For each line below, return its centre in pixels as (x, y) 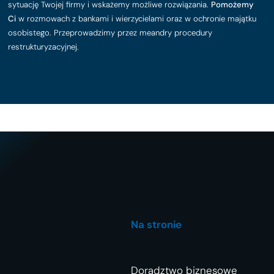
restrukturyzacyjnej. (44, 47)
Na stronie (156, 225)
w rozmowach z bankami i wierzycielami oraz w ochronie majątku (136, 19)
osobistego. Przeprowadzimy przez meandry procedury (110, 33)
